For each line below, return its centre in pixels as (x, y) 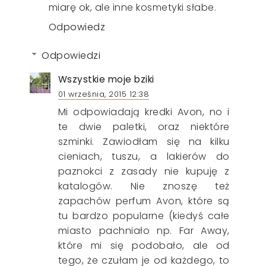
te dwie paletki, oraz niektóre (144, 126)
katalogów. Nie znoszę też (144, 186)
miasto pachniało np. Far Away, (144, 230)
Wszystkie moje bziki (106, 79)
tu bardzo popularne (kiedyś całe (144, 216)
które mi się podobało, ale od (144, 245)
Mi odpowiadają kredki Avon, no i (144, 112)
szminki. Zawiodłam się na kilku (144, 141)
